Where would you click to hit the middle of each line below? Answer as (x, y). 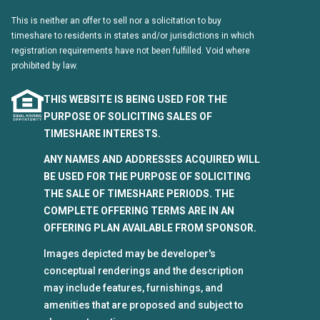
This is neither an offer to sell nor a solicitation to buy (116, 21)
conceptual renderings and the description (144, 271)
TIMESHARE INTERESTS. (102, 134)
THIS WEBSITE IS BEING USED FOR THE (136, 100)
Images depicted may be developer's (130, 254)
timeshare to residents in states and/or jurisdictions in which (133, 36)
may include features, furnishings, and (134, 288)
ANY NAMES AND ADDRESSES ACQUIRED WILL (152, 160)
